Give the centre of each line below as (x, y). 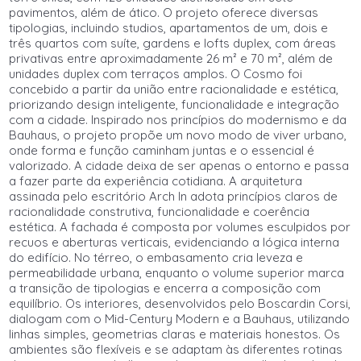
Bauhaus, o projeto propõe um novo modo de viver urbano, (178, 135)
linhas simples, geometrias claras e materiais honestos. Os (175, 334)
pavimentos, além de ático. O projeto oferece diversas (164, 12)
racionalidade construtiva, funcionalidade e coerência (160, 212)
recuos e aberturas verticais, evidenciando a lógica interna (174, 242)
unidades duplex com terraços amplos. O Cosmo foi (156, 74)
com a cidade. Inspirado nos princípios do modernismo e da (178, 120)
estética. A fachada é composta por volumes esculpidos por (180, 227)
